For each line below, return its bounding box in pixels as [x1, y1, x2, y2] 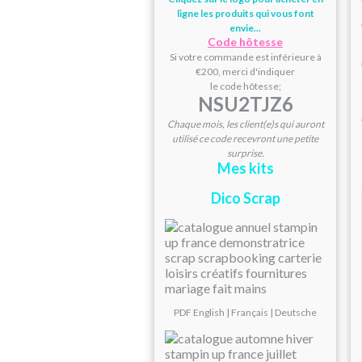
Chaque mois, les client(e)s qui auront [166, 118, 324, 131]
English [193, 306, 225, 319]
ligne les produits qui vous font [176, 7, 314, 20]
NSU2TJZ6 [197, 92, 293, 116]
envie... [229, 22, 261, 35]
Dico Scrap [210, 189, 280, 208]
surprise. [226, 147, 264, 160]
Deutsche [275, 306, 317, 319]
